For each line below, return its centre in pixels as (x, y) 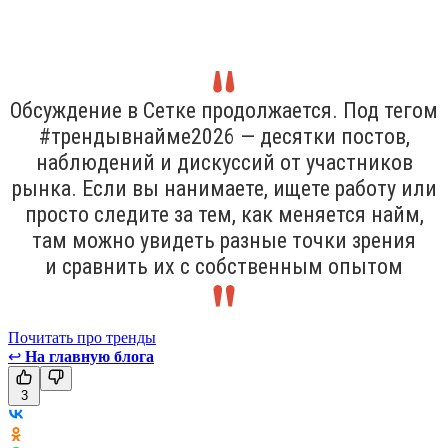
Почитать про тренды (82, 337)
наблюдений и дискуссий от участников (224, 162)
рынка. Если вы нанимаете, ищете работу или (224, 188)
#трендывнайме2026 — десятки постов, (224, 136)
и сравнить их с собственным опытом (224, 266)
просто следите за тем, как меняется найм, (224, 214)
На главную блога (89, 356)
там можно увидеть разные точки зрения (224, 240)
